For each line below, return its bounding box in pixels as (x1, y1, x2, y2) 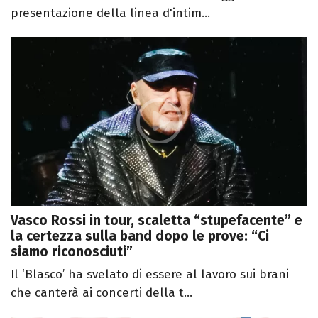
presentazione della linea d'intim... (11, 5, 210, 21)
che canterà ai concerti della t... (11, 285, 192, 301)
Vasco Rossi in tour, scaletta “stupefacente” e (11, 212, 302, 229)
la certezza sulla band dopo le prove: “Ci (11, 228, 269, 245)
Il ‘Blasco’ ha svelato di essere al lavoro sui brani (11, 267, 289, 283)
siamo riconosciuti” (11, 243, 133, 261)
